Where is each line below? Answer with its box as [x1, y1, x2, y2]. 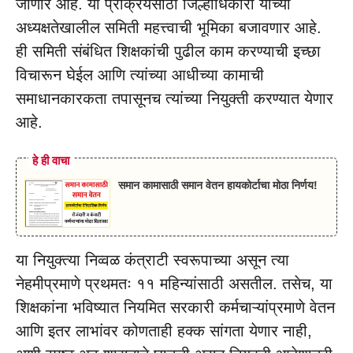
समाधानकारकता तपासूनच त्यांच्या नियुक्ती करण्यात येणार [16, 90, 333, 108]
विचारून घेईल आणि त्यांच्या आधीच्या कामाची [16, 66, 264, 84]
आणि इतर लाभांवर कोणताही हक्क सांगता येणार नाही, [16, 321, 312, 340]
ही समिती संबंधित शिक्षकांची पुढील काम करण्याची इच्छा [16, 43, 321, 61]
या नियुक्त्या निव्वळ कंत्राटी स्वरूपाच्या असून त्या [16, 251, 289, 269]
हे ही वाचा [32, 154, 69, 168]
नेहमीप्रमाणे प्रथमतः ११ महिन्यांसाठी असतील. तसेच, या [16, 274, 333, 292]
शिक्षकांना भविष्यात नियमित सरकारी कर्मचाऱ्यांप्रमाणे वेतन [16, 298, 335, 316]
